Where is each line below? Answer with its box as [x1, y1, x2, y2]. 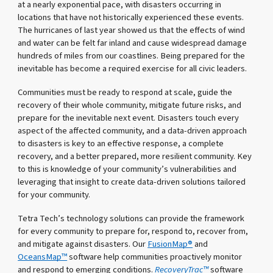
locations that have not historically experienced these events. [18, 10, 244, 24]
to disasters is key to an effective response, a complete [18, 137, 224, 151]
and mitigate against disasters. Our [18, 238, 148, 251]
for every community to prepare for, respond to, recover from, [18, 225, 249, 238]
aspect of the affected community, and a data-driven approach [18, 124, 247, 138]
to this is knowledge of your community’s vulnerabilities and [18, 163, 237, 176]
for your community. [18, 188, 91, 202]
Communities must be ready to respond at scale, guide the [18, 86, 233, 99]
